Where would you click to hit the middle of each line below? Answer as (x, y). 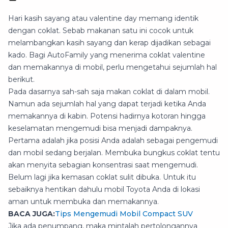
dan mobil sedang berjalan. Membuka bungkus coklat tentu (114, 152)
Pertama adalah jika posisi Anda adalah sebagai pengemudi (113, 140)
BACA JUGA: (32, 213)
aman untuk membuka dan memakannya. (83, 201)
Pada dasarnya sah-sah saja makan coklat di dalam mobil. (109, 91)
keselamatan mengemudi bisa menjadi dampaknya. (100, 128)
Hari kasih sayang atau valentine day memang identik (103, 18)
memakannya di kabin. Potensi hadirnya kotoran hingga (107, 116)
